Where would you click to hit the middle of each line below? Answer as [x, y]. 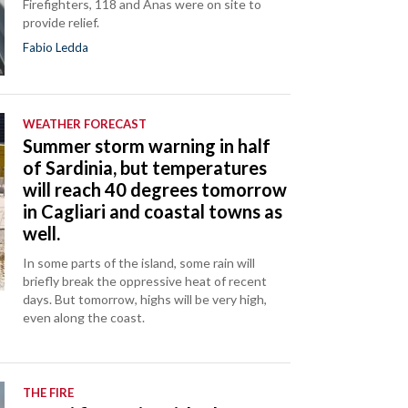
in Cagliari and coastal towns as [153, 212]
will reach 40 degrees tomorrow [155, 190]
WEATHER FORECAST [85, 124]
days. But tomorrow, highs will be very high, [145, 300]
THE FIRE [49, 393]
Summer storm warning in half [147, 146]
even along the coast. [84, 318]
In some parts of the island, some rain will [139, 263]
